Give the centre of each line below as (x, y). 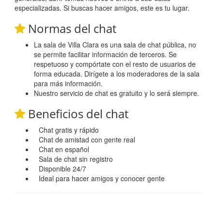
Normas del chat (71, 28)
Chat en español (63, 149)
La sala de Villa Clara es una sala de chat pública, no (115, 44)
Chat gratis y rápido (68, 130)
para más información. (68, 83)
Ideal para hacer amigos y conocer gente (101, 178)
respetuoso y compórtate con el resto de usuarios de (115, 64)
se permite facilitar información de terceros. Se (105, 54)
